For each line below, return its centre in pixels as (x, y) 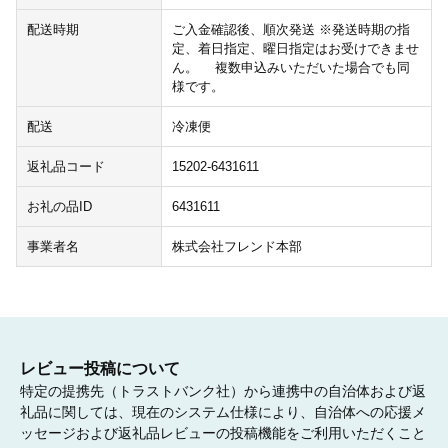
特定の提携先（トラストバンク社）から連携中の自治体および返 (223, 390)
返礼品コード (66, 166)
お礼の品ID (59, 206)
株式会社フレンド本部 (236, 246)
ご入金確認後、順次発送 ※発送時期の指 (290, 29)
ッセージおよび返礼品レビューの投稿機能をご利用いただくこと (223, 432)
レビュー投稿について (100, 368)
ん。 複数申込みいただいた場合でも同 (290, 67)
